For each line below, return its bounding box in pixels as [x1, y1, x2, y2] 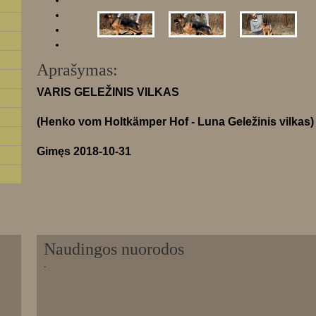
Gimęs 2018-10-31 [37, 145, 131, 157]
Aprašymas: [37, 61, 118, 79]
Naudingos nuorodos [44, 240, 184, 258]
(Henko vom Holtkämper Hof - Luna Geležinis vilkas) [37, 116, 314, 128]
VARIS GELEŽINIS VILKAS [37, 86, 179, 98]
